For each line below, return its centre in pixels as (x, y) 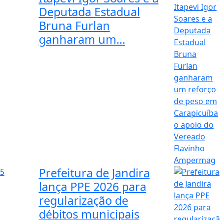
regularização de (83, 201)
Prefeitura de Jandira (94, 173)
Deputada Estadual (89, 12)
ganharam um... (82, 40)
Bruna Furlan (74, 26)
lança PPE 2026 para (92, 187)
